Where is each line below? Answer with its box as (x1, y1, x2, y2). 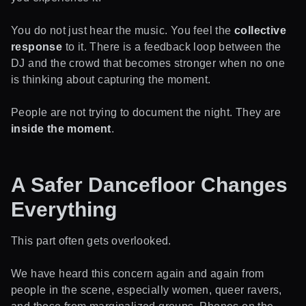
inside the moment (11, 122, 111, 135)
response (11, 40, 63, 53)
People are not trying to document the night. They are (11, 106, 281, 118)
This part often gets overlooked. (11, 234, 171, 247)
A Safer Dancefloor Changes (11, 173, 288, 196)
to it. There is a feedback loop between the (62, 40, 281, 53)
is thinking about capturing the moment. (11, 73, 211, 85)
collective (234, 24, 287, 36)
